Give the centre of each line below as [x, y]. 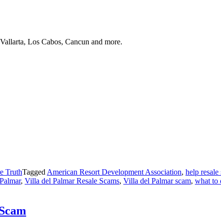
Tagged [35, 172]
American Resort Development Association [114, 172]
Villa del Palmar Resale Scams [72, 181]
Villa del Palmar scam [157, 181]
